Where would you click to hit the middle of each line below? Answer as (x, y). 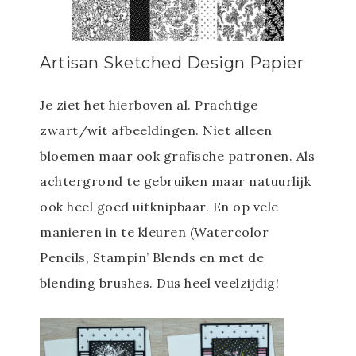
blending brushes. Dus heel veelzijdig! (159, 282)
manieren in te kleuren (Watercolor (154, 232)
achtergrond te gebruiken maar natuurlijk (175, 181)
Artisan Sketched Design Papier (172, 62)
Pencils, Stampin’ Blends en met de (152, 257)
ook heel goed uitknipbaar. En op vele (159, 206)
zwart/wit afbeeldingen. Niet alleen (156, 130)
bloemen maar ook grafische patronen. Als (177, 155)
